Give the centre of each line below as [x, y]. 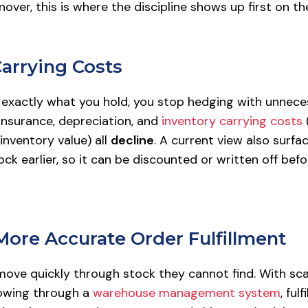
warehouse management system [186, 293]
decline [132, 140]
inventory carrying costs [232, 121]
